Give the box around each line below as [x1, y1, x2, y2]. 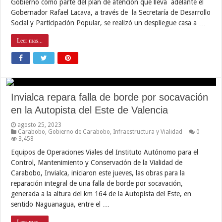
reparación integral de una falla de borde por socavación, [11, 179, 183, 187]
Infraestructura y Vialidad [113, 128, 183, 135]
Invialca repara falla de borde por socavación [11, 91, 209, 103]
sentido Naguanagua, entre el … [11, 200, 110, 208]
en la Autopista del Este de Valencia [11, 104, 168, 115]
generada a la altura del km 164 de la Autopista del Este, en [11, 189, 192, 198]
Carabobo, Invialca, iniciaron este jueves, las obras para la [11, 168, 185, 177]
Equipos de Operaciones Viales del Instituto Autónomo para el [11, 148, 199, 156]
